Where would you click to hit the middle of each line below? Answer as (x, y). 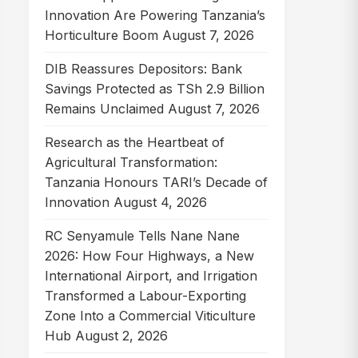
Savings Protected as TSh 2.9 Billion (155, 89)
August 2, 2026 (121, 336)
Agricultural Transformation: (131, 162)
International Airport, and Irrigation (151, 276)
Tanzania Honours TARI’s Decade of (156, 182)
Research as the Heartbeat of (135, 142)
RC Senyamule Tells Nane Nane (142, 236)
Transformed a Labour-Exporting (145, 296)
